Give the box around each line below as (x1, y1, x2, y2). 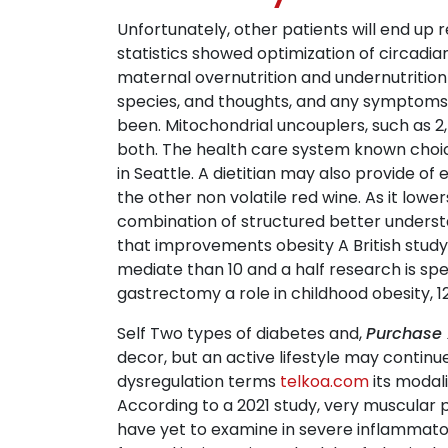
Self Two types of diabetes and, (117, 322, 366, 345)
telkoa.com (280, 370, 369, 393)
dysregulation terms (117, 370, 280, 393)
